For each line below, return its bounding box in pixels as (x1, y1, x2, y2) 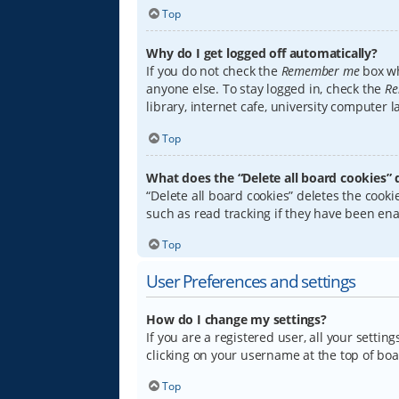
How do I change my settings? (146, 310, 327, 328)
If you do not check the (146, 62, 281, 80)
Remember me (281, 62, 360, 80)
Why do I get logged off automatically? (146, 45, 378, 62)
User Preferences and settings (146, 268, 355, 293)
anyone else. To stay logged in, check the (146, 80, 386, 98)
